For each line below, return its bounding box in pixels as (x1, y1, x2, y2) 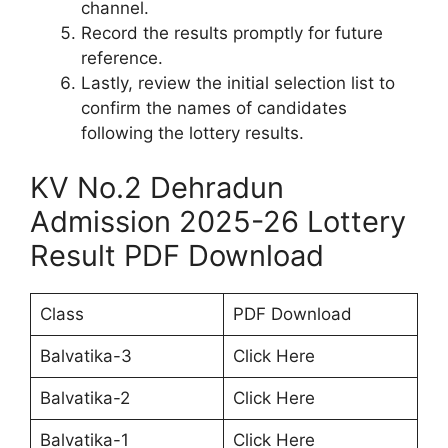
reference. (81, 47, 163, 68)
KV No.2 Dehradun (30, 170, 284, 206)
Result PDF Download (30, 238, 324, 274)
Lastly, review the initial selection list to (81, 72, 395, 93)
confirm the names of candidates (81, 97, 347, 118)
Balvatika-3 (39, 346, 132, 367)
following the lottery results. (81, 122, 304, 143)
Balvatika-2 (39, 388, 130, 409)
